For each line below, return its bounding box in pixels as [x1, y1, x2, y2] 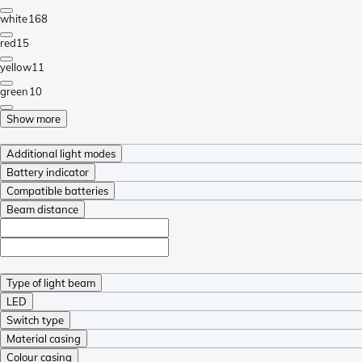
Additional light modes [6, 146, 116, 160]
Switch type [6, 313, 64, 326]
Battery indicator [6, 165, 89, 179]
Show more [6, 112, 61, 125]
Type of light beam [6, 276, 95, 289]
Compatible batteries [6, 183, 108, 197]
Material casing [6, 331, 81, 345]
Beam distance [6, 202, 78, 216]
